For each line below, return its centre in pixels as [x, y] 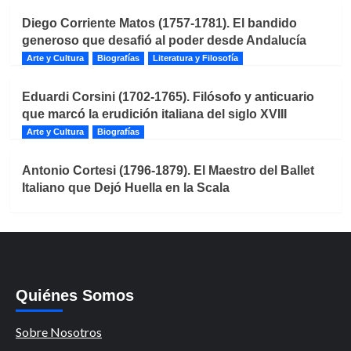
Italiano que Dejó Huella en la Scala [125, 187]
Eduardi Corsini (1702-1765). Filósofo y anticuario [168, 96]
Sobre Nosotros [59, 331]
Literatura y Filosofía [195, 58]
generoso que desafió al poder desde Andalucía [164, 40]
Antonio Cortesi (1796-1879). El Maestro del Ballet [168, 170]
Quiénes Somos [75, 295]
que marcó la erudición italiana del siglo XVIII [154, 114]
